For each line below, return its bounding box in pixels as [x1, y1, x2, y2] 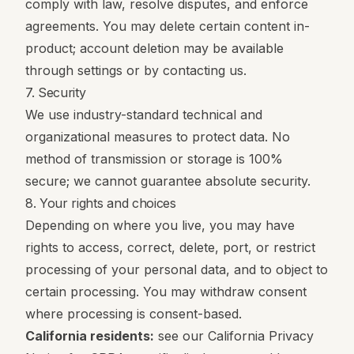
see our [154, 328, 204, 344]
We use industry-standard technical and [25, 107, 262, 122]
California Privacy [208, 328, 314, 344]
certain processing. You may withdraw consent [25, 284, 307, 299]
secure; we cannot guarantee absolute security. [25, 173, 311, 189]
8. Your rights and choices [25, 195, 176, 211]
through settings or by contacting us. [25, 62, 247, 78]
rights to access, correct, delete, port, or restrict [25, 239, 315, 255]
